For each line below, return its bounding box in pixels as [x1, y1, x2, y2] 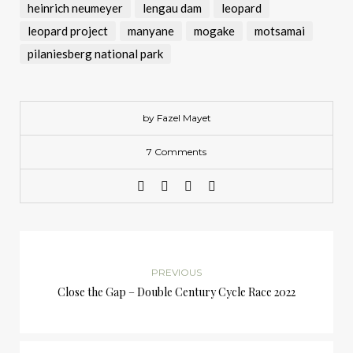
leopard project [28, 23, 108, 38]
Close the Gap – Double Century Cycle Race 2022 [58, 284, 295, 299]
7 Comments [147, 145, 206, 158]
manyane [128, 23, 174, 38]
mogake [194, 23, 235, 38]
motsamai [255, 23, 305, 38]
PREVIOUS [151, 266, 202, 278]
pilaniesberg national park [28, 46, 163, 61]
